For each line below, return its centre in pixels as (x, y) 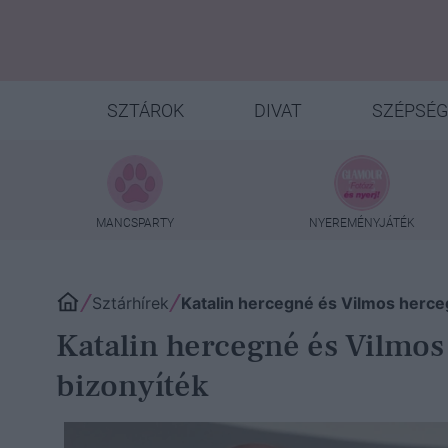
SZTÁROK (145, 110)
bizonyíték (132, 385)
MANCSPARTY (135, 222)
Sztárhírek (130, 303)
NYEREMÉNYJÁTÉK (362, 222)
